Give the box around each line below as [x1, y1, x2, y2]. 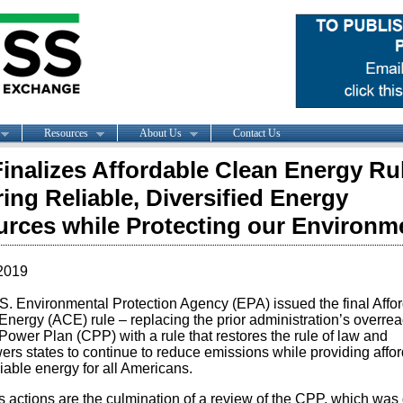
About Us [139, 126, 182, 139]
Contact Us [232, 126, 281, 139]
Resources [43, 126, 88, 139]
